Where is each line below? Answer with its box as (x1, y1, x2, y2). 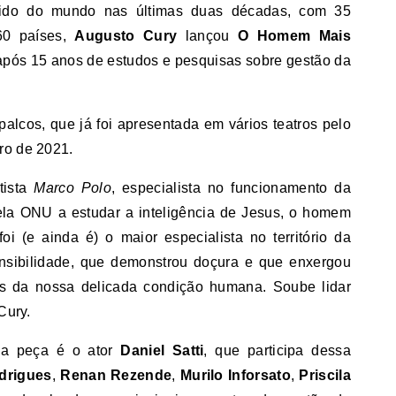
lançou (177, 28, 239, 43)
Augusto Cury (74, 28, 178, 43)
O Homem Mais (238, 28, 352, 43)
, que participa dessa (203, 343, 351, 358)
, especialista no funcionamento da (110, 180, 352, 195)
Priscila (299, 368, 351, 383)
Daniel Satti (120, 343, 204, 358)
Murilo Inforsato (175, 368, 291, 383)
